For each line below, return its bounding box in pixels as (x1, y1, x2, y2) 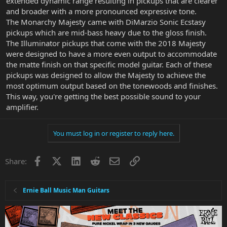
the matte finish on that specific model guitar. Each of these (6, 59, 212, 69)
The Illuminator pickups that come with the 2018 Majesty (6, 37, 206, 48)
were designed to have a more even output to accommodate (6, 48, 217, 59)
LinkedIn (80, 155, 111, 165)
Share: (5, 156, 27, 166)
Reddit (100, 155, 123, 165)
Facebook (42, 155, 75, 165)
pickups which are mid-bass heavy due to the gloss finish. (6, 27, 207, 37)
